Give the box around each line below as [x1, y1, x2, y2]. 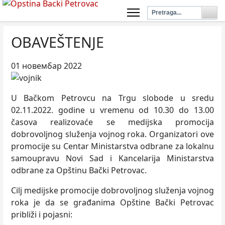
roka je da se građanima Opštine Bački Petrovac [11, 197, 214, 208]
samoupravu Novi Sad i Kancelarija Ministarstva [11, 153, 214, 164]
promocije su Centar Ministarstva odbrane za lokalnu [11, 141, 214, 152]
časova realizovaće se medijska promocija [11, 117, 214, 128]
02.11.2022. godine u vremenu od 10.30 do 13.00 [11, 104, 214, 116]
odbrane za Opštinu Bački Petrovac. [11, 165, 147, 176]
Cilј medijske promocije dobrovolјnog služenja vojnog [11, 185, 214, 196]
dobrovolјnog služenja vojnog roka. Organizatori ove [11, 129, 214, 140]
